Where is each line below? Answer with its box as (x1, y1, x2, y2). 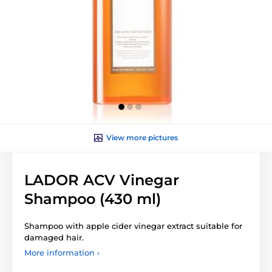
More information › (24, 248, 100, 258)
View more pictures (106, 133, 178, 143)
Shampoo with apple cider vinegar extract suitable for (24, 221, 242, 231)
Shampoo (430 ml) (24, 190, 161, 208)
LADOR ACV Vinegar (24, 171, 179, 189)
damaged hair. (24, 233, 84, 243)
